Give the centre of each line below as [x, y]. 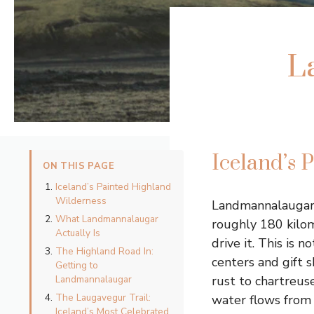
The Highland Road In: [104, 252]
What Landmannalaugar [107, 219]
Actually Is [78, 233]
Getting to [77, 266]
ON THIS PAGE [79, 166]
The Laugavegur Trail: [103, 298]
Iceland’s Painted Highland [113, 187]
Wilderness [81, 201]
